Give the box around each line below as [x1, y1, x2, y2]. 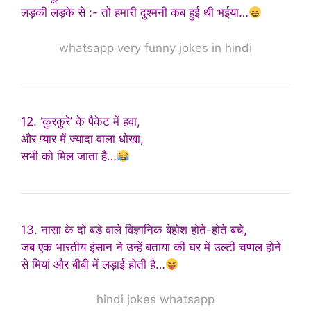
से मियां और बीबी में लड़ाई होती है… [21, 257, 165, 271]
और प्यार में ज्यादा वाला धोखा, [21, 131, 144, 146]
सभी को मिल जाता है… [21, 149, 117, 163]
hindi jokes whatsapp [96, 292, 215, 307]
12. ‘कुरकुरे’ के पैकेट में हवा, [21, 114, 140, 128]
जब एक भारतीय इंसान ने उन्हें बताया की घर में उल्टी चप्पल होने [21, 239, 281, 254]
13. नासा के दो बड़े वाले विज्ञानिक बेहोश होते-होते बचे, [21, 222, 247, 237]
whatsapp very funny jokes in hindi [59, 40, 252, 55]
